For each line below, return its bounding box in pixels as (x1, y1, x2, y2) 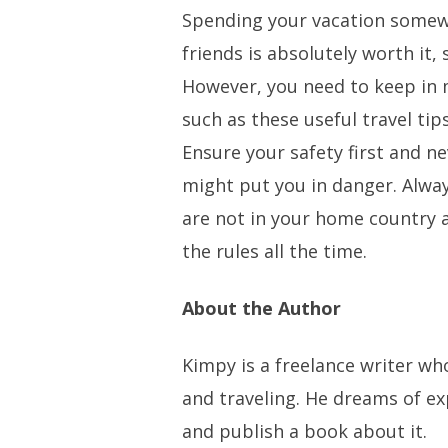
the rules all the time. (182, 239, 368, 263)
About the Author (182, 296, 342, 320)
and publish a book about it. (182, 419, 428, 443)
